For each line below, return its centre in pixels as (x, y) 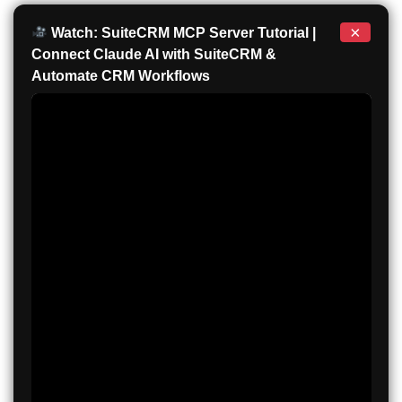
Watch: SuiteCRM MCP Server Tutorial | (181, 32)
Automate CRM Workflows (120, 75)
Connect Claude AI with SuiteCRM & (153, 54)
